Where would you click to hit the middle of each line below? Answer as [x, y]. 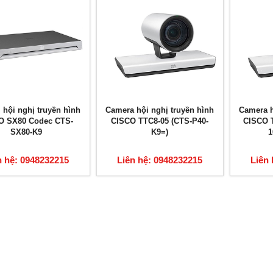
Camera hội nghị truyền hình [160, 110]
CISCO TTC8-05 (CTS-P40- [160, 121]
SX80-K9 [27, 132]
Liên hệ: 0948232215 [160, 160]
